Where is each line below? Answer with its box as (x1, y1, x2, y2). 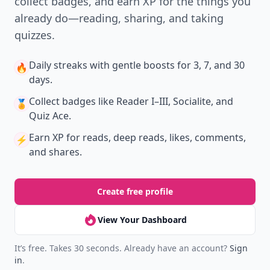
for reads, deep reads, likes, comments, (64, 131, 246, 144)
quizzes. (14, 28, 55, 42)
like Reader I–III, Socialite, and (96, 95, 233, 108)
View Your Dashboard (98, 214, 187, 225)
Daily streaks (29, 58, 87, 72)
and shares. (29, 145, 82, 159)
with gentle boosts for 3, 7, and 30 (87, 58, 245, 72)
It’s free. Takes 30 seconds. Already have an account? (14, 242, 230, 254)
